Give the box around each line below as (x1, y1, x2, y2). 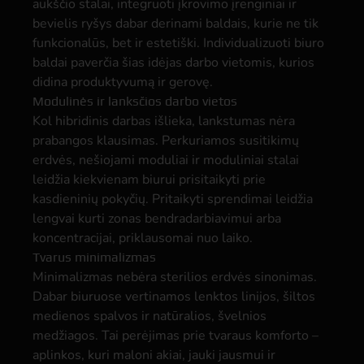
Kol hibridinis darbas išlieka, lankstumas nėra (32, 112, 295, 130)
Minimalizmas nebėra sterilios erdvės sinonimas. (32, 268, 317, 286)
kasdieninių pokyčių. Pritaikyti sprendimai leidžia (32, 190, 313, 208)
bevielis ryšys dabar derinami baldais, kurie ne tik (32, 15, 318, 32)
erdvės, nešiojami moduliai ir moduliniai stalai (32, 151, 299, 169)
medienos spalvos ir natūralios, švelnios (32, 307, 266, 325)
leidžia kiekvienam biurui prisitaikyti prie (32, 171, 266, 188)
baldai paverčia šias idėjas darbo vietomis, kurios (32, 54, 314, 71)
